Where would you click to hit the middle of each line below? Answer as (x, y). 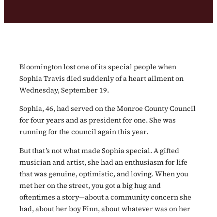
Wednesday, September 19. (64, 90)
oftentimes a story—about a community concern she (105, 197)
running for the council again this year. (84, 132)
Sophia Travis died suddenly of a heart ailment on (101, 78)
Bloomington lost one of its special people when (98, 67)
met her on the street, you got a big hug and (90, 185)
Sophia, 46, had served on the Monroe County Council (108, 109)
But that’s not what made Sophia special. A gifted (99, 150)
